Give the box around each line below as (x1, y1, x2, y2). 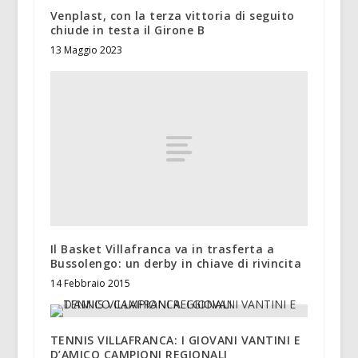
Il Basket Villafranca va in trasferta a (50, 241, 275, 257)
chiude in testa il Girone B (50, 22, 205, 38)
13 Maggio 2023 (50, 43, 122, 58)
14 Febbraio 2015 (50, 276, 130, 291)
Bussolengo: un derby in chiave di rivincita (50, 256, 302, 272)
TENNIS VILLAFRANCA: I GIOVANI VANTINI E (50, 332, 301, 348)
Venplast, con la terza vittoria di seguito (50, 8, 295, 24)
